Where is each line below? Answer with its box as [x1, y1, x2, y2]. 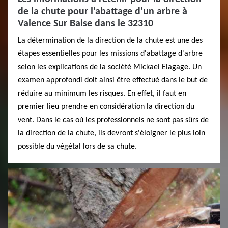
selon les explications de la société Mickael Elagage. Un [18, 63, 202, 71]
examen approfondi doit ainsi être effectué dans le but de [18, 76, 208, 84]
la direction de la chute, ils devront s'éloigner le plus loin [18, 129, 205, 137]
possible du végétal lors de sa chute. [18, 142, 137, 151]
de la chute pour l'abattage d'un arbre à [18, 6, 187, 17]
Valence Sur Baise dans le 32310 [18, 18, 153, 29]
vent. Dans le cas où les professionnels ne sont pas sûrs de [18, 116, 209, 124]
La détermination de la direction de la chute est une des [18, 36, 203, 45]
